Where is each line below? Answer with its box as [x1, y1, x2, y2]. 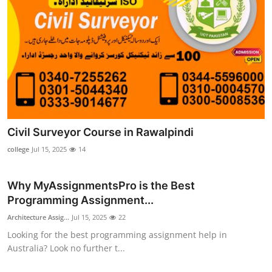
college [7, 144, 29, 154]
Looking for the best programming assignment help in [7, 228, 227, 240]
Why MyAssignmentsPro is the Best [7, 178, 195, 192]
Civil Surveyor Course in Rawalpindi [7, 125, 194, 138]
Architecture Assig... [7, 212, 69, 222]
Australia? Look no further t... [7, 242, 125, 254]
